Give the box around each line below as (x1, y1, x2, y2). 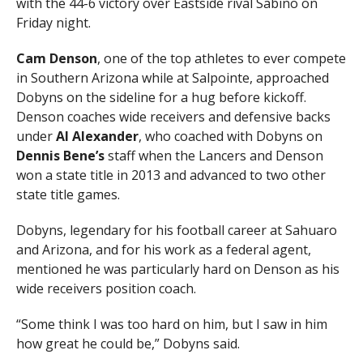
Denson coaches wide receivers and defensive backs (15, 107, 331, 126)
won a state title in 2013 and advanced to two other (15, 165, 326, 184)
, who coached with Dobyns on (138, 126, 322, 145)
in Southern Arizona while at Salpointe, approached (15, 68, 329, 87)
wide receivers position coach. (15, 279, 196, 297)
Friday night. (15, 13, 91, 32)
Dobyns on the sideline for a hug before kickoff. (15, 88, 306, 106)
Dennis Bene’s (15, 146, 108, 164)
